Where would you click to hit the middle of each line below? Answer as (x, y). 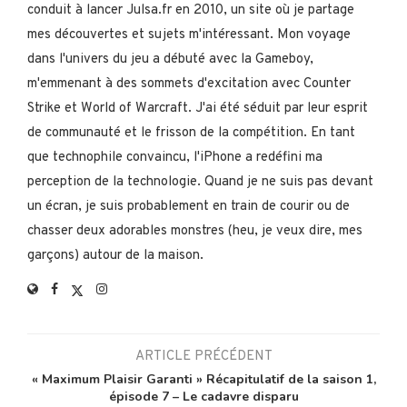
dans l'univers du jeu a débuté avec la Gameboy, (170, 60)
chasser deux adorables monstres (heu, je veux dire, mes (195, 232)
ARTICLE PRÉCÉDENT (203, 357)
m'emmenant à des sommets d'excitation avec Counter (189, 84)
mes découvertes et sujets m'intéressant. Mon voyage (189, 35)
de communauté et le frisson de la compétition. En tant (191, 134)
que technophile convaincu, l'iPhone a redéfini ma (175, 158)
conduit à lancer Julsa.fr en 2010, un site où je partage (191, 11)
